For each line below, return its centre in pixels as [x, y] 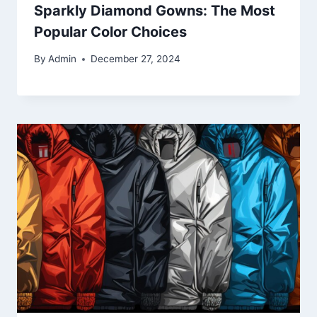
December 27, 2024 [136, 59]
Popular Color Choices [110, 31]
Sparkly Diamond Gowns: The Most [155, 10]
